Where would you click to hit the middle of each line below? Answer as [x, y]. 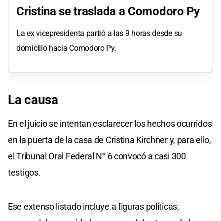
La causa [33, 100]
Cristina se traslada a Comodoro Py [108, 12]
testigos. [24, 173]
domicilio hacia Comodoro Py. [66, 48]
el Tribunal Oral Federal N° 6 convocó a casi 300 [97, 156]
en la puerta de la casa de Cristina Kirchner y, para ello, [110, 140]
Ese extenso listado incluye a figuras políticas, [93, 207]
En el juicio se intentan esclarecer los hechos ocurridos [110, 124]
